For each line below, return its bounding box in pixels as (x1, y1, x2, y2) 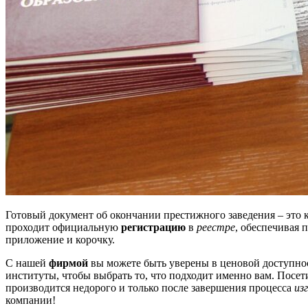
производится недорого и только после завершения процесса (5, 281, 294, 294)
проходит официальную (5, 221, 121, 233)
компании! (5, 294, 56, 306)
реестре (197, 221, 235, 233)
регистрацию (121, 221, 186, 233)
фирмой (49, 256, 88, 269)
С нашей (5, 256, 49, 269)
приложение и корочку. (5, 233, 115, 245)
